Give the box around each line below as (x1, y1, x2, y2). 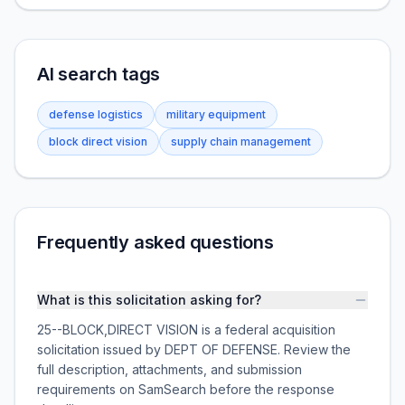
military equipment (166, 108, 266, 121)
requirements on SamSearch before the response (37, 381, 334, 397)
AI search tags (37, 63, 161, 85)
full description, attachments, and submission (37, 362, 302, 377)
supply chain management (171, 135, 311, 148)
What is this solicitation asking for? (37, 292, 261, 307)
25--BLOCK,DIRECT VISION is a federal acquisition (37, 322, 335, 337)
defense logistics (49, 108, 143, 121)
